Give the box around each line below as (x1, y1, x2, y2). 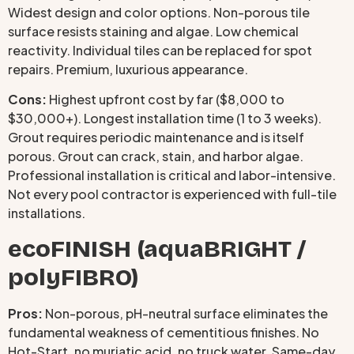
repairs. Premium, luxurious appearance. (8, 60, 248, 77)
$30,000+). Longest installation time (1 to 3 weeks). (8, 110, 322, 127)
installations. (8, 205, 85, 222)
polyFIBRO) (8, 262, 138, 292)
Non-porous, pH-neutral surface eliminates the (43, 304, 328, 322)
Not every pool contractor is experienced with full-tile (8, 186, 337, 203)
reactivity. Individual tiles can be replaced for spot (8, 41, 312, 58)
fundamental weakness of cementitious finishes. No (8, 323, 319, 341)
